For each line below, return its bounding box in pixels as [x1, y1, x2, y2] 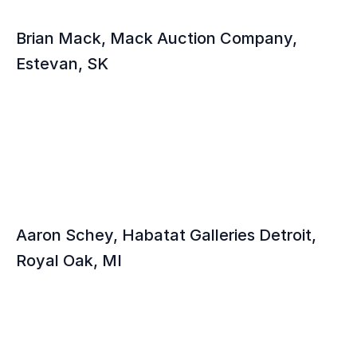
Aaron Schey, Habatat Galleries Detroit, [16, 226, 316, 245]
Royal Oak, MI [16, 251, 122, 270]
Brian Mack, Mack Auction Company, [16, 29, 297, 48]
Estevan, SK [16, 54, 108, 73]
